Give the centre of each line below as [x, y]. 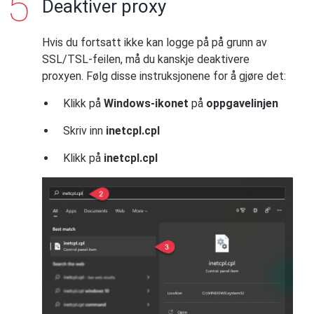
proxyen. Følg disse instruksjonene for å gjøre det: [164, 76]
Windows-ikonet [146, 104]
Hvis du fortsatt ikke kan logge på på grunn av [155, 43]
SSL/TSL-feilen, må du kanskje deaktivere [146, 60]
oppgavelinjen [242, 104]
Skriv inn [84, 131]
